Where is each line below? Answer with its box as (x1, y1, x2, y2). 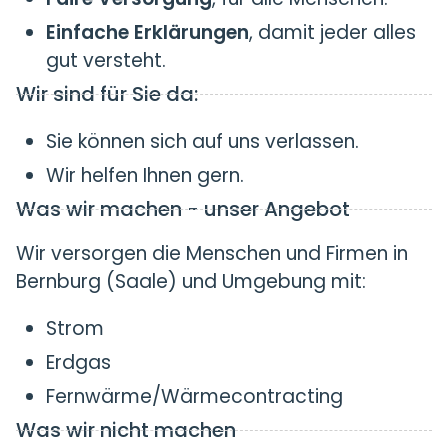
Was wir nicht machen (16, 416, 236, 444)
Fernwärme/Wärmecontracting (46, 383, 343, 410)
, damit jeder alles (249, 19, 416, 46)
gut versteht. (46, 47, 166, 74)
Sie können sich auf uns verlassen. (46, 128, 359, 155)
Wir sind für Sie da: (16, 80, 198, 108)
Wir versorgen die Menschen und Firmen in (16, 240, 408, 267)
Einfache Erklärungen (46, 19, 249, 46)
